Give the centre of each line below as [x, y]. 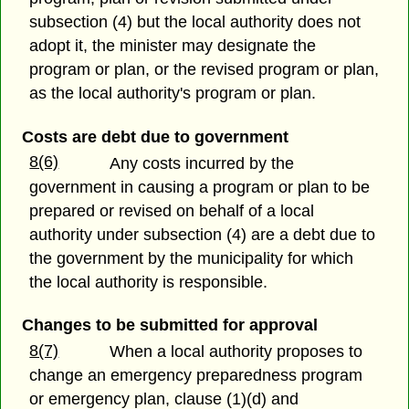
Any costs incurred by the [202, 163]
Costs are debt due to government [155, 136]
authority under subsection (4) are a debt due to [203, 234]
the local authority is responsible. [149, 282]
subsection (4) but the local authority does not [195, 22]
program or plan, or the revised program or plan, [204, 70]
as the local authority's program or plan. [173, 94]
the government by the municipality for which [192, 258]
